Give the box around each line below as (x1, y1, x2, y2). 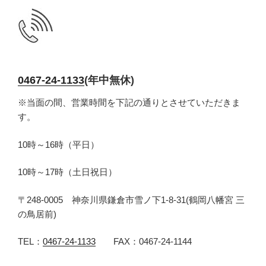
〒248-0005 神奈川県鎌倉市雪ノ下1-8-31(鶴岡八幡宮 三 (18, 194, 245, 205)
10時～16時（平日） (18, 139, 99, 150)
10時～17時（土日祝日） (18, 167, 117, 178)
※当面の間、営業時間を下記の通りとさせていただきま (18, 97, 240, 108)
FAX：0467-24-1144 (96, 236, 192, 247)
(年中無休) (84, 74, 134, 86)
